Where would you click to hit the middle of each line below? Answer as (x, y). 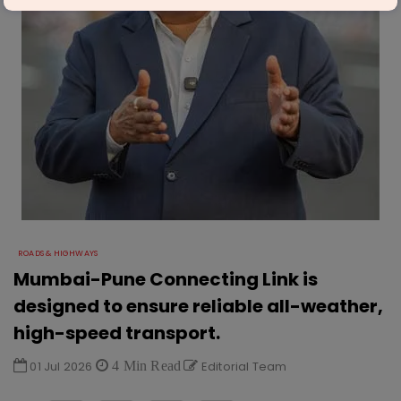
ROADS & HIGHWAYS (58, 253)
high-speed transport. (117, 333)
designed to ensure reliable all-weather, (198, 306)
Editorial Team (243, 367)
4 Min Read (145, 365)
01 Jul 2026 (61, 367)
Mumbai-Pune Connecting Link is (166, 279)
